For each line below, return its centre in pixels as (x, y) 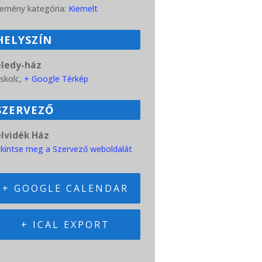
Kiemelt (83, 8)
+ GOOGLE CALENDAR (65, 188)
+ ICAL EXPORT (65, 225)
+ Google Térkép (56, 79)
